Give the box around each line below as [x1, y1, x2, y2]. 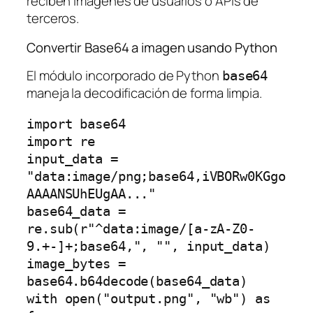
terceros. [27, 9, 80, 28]
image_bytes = [27, 256, 126, 271]
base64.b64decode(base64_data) [27, 273, 248, 289]
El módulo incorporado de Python [27, 66, 222, 85]
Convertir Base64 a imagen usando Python [27, 38, 278, 57]
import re [27, 133, 96, 149]
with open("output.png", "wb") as [27, 291, 270, 306]
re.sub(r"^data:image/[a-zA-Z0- [27, 221, 255, 236]
